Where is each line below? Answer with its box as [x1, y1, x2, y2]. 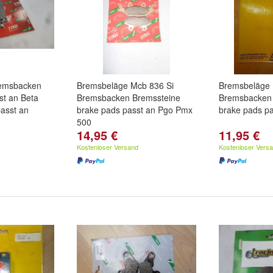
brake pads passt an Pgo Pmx [77, 104, 193, 116]
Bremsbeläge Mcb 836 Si [77, 79, 174, 91]
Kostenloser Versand [77, 142, 138, 152]
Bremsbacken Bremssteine [77, 91, 180, 104]
